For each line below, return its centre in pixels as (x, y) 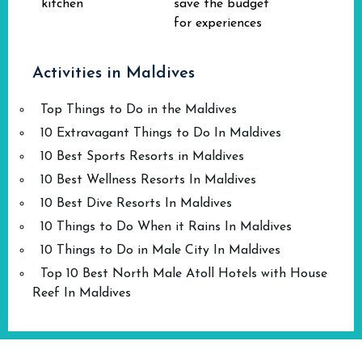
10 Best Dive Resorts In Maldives (136, 204)
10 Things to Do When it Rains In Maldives (166, 227)
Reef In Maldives (82, 293)
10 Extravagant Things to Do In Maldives (161, 133)
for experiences (218, 23)
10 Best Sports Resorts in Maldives (142, 157)
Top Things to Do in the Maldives (139, 110)
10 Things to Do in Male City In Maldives (160, 250)
